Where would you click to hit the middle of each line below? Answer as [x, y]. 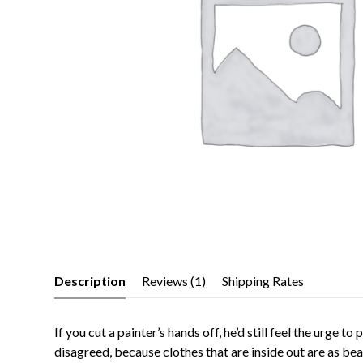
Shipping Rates [263, 280]
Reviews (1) [174, 280]
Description [90, 280]
